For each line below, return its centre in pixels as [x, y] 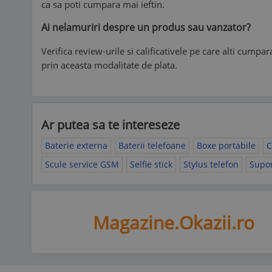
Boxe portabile [226, 145]
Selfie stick [151, 164]
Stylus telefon [211, 164]
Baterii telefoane [152, 145]
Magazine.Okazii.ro [173, 222]
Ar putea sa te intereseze [110, 125]
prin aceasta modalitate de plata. [109, 65]
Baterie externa [76, 145]
